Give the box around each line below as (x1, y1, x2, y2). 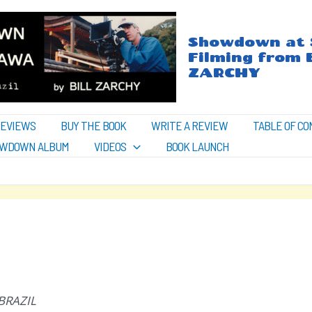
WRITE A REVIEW (151, 118, 228, 133)
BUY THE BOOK (61, 118, 126, 133)
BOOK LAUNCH (165, 139, 229, 154)
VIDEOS (94, 139, 126, 154)
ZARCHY (188, 65, 260, 80)
